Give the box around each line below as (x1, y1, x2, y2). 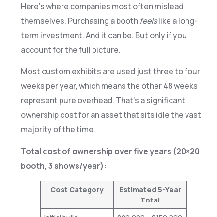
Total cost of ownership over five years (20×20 (20, 145, 200, 156)
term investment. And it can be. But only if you (20, 30, 187, 41)
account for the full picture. (20, 44, 121, 55)
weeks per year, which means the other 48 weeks (20, 80, 198, 92)
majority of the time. (20, 124, 95, 135)
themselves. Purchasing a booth (20, 15, 139, 26)
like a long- (156, 15, 198, 26)
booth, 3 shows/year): (20, 160, 107, 171)
